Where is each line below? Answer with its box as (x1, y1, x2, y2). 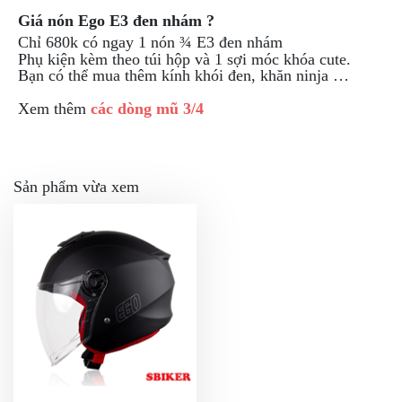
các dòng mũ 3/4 (91, 100, 204, 118)
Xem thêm (18, 100, 91, 118)
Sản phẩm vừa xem (13, 178, 139, 197)
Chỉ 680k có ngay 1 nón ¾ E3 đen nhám (18, 33, 283, 52)
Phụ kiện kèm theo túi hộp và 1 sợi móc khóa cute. (18, 50, 351, 69)
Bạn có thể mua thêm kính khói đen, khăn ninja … (18, 66, 349, 85)
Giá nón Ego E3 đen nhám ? (18, 12, 214, 31)
